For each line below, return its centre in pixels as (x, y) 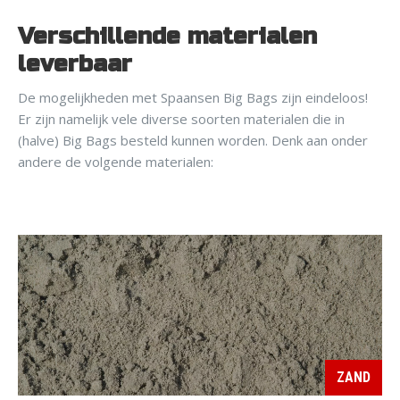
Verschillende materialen (167, 36)
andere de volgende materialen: (116, 162)
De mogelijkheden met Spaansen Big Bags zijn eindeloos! (193, 98)
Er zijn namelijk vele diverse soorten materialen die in (181, 119)
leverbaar (75, 63)
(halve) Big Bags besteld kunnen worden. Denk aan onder (193, 141)
